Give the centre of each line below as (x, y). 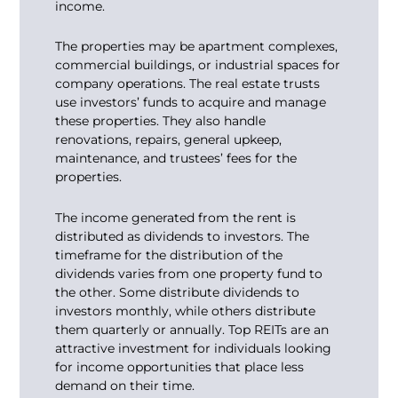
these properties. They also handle (161, 121)
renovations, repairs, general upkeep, (169, 140)
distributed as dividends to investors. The (183, 236)
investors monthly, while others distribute (186, 310)
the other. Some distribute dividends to (178, 292)
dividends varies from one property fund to (189, 273)
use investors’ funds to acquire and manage (191, 103)
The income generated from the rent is (176, 217)
